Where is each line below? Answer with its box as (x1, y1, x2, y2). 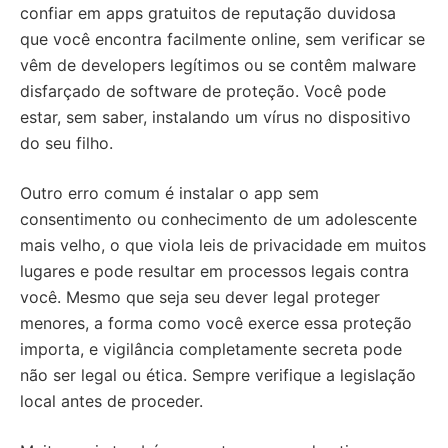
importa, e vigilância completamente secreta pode (20, 339, 402, 360)
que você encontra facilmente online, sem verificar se (20, 29, 425, 50)
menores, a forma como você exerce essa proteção (20, 313, 412, 334)
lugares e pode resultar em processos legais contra (20, 261, 409, 282)
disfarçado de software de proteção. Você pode (20, 81, 386, 102)
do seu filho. (20, 133, 113, 154)
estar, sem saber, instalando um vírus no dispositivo (20, 107, 411, 128)
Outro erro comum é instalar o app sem (20, 183, 319, 204)
